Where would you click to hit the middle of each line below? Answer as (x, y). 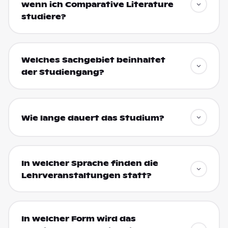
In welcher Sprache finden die (90, 163)
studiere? (44, 17)
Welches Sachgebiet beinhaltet (93, 60)
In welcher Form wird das (78, 219)
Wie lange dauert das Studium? (93, 118)
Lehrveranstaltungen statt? (86, 175)
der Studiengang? (63, 73)
